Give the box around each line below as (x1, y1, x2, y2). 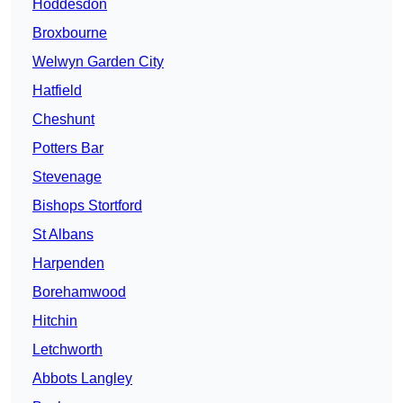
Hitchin (32, 313, 77, 329)
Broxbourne (32, 25, 107, 41)
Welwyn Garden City (32, 54, 164, 70)
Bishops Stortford (32, 198, 142, 214)
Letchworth (32, 342, 103, 358)
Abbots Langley (32, 371, 132, 387)
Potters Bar (32, 140, 103, 157)
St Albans (32, 227, 94, 243)
